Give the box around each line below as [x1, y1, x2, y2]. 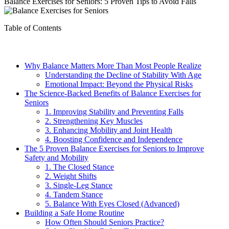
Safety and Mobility [25, 153, 88, 162]
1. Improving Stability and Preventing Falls [45, 107, 184, 116]
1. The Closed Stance [45, 162, 114, 171]
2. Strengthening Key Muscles [45, 116, 143, 125]
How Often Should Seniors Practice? [45, 217, 164, 226]
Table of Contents [4, 23, 61, 32]
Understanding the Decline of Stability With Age [45, 70, 201, 79]
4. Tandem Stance [45, 190, 103, 199]
